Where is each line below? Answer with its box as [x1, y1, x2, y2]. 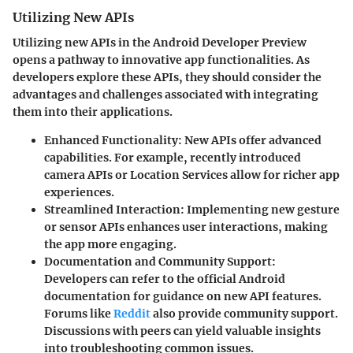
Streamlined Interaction [44, 202, 180, 217]
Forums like [44, 306, 113, 321]
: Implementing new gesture [180, 202, 340, 217]
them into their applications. [13, 104, 173, 119]
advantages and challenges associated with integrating [13, 87, 318, 102]
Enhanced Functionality [44, 132, 178, 147]
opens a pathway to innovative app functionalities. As [13, 52, 310, 67]
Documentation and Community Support [44, 254, 272, 269]
